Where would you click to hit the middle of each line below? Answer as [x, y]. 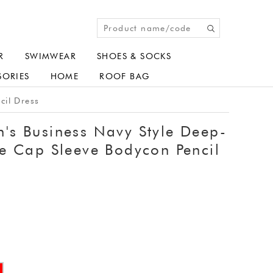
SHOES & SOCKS [134, 56]
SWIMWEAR [51, 56]
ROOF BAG [125, 76]
